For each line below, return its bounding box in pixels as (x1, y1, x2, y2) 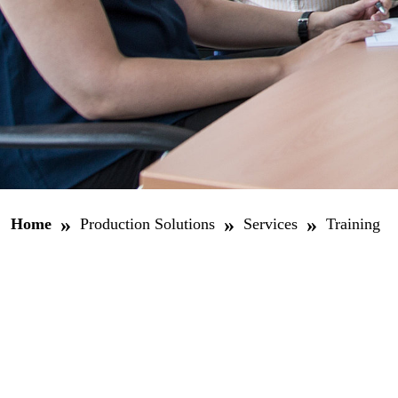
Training (326, 215, 380, 234)
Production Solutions (80, 215, 215, 234)
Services (243, 215, 298, 234)
